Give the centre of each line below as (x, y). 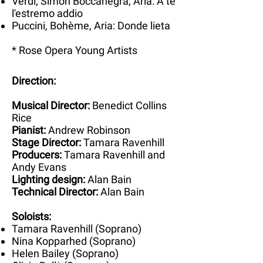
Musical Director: (52, 105)
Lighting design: (50, 179)
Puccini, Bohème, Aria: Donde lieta (91, 25)
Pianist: (30, 130)
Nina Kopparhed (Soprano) (74, 241)
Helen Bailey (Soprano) (65, 253)
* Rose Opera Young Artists (75, 50)
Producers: (38, 154)
